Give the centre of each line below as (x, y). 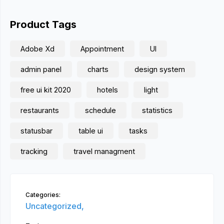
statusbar (36, 131)
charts (98, 69)
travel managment (104, 151)
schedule (100, 110)
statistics (157, 110)
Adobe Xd (37, 49)
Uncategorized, (55, 206)
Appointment (102, 49)
